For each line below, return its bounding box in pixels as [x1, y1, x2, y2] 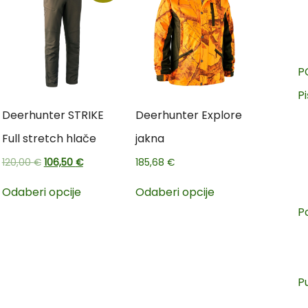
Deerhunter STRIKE [1, 107, 104, 124]
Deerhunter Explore [135, 107, 242, 124]
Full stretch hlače [1, 131, 96, 147]
